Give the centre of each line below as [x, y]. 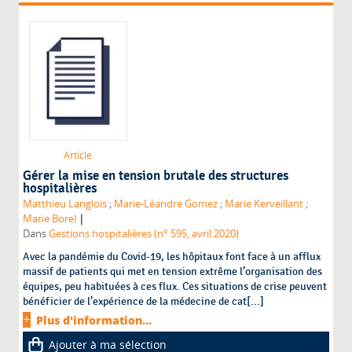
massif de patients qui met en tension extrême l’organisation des [173, 272]
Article [78, 156]
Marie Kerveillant [264, 204]
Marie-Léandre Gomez [166, 204]
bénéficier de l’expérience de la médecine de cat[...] [144, 302]
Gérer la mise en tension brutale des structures [156, 176]
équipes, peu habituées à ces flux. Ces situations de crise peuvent [175, 287]
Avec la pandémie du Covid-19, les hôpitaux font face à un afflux [172, 257]
